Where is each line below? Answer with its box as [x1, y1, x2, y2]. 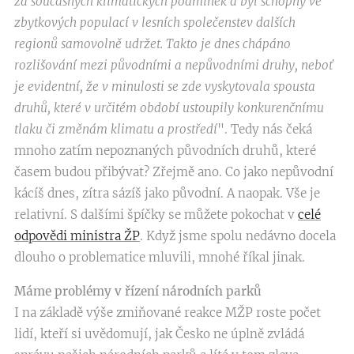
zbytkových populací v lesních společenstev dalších [14, 15, 296, 30]
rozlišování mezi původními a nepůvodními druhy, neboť [14, 58, 333, 73]
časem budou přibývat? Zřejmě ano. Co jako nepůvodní [14, 164, 333, 179]
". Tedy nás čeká [217, 122, 312, 137]
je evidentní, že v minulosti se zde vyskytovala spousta [14, 79, 315, 94]
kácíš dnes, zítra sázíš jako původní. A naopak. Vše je [14, 186, 320, 201]
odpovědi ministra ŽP [14, 228, 140, 243]
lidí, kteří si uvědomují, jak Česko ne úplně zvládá [14, 326, 304, 341]
